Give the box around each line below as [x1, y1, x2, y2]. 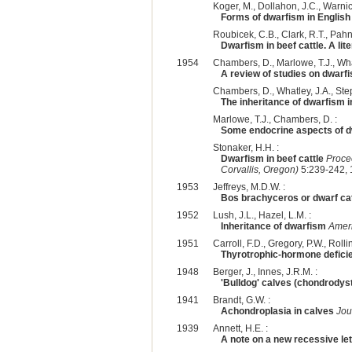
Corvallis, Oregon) [220, 163, 299, 175]
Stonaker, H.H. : [212, 141, 279, 153]
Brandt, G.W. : [212, 294, 270, 306]
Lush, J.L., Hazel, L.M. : [212, 209, 311, 221]
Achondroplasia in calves [220, 305, 334, 317]
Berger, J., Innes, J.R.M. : [212, 266, 317, 277]
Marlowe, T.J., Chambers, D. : [212, 113, 337, 125]
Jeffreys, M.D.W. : [212, 181, 285, 192]
